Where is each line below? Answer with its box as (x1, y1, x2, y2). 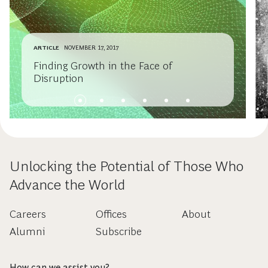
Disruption (33, 72, 84, 84)
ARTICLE (33, 44, 59, 51)
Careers (10, 208, 46, 220)
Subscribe (95, 226, 142, 237)
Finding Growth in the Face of (33, 60, 172, 72)
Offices (95, 208, 127, 220)
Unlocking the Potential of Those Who (10, 158, 243, 174)
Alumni (10, 226, 45, 237)
